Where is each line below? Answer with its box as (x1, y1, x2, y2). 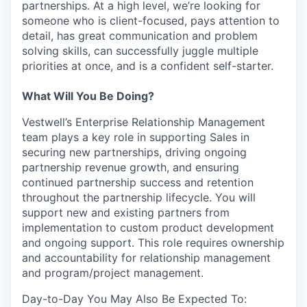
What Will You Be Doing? (22, 88, 154, 103)
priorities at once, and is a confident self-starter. (22, 58, 273, 73)
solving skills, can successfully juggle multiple (22, 43, 258, 58)
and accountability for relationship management (22, 250, 271, 265)
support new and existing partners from (22, 205, 230, 219)
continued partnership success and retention (22, 175, 254, 189)
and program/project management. (22, 265, 204, 280)
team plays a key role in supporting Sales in (22, 130, 249, 144)
